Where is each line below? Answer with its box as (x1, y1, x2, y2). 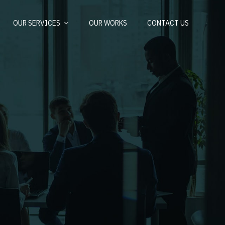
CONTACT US (147, 18, 189, 28)
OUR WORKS (88, 18, 127, 28)
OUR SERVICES (13, 18, 60, 28)
